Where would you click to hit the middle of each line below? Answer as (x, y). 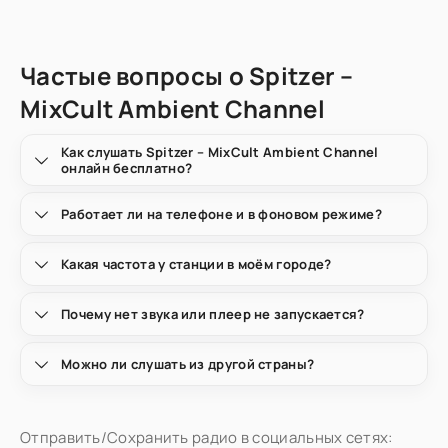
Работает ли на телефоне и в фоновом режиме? (221, 214)
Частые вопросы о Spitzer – (187, 75)
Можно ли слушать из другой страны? (188, 364)
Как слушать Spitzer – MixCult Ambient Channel (220, 152)
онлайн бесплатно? (127, 168)
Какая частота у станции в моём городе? (196, 264)
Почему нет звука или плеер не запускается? (213, 314)
